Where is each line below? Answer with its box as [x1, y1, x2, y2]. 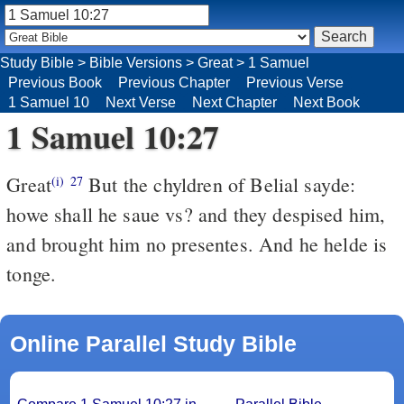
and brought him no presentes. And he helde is [6, 230, 388, 257]
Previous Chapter [118, 74, 230, 90]
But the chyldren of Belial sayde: [82, 170, 356, 197]
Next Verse [106, 94, 176, 110]
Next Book [293, 94, 360, 110]
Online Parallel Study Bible [9, 330, 297, 356]
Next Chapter [192, 94, 277, 110]
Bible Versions [89, 54, 182, 70]
